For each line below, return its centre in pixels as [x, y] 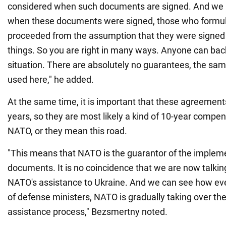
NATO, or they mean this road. [67, 131]
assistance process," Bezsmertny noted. [88, 212]
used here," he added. [51, 80]
